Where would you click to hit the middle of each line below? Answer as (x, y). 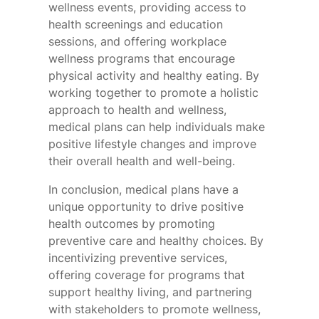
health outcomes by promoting (132, 224)
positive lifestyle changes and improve (152, 144)
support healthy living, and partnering (150, 292)
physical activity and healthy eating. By (154, 76)
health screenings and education (136, 25)
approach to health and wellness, (137, 110)
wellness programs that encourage (142, 59)
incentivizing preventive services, (138, 258)
